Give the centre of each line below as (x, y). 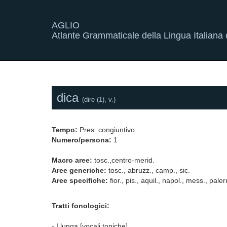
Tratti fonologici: (81, 206)
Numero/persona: (82, 140)
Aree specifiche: (80, 180)
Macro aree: (72, 160)
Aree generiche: (79, 170)
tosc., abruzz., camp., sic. (148, 170)
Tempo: (65, 130)
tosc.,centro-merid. (123, 160)
